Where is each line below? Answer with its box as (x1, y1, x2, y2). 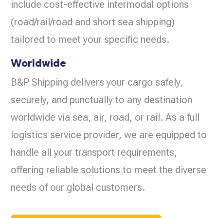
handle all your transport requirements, (11, 146, 178, 159)
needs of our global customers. (11, 182, 145, 194)
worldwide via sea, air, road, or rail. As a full (11, 111, 200, 124)
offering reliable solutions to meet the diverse (11, 164, 207, 176)
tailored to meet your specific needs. (11, 34, 170, 46)
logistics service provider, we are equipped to (11, 129, 207, 141)
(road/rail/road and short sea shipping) (11, 16, 175, 28)
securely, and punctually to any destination (11, 94, 193, 106)
